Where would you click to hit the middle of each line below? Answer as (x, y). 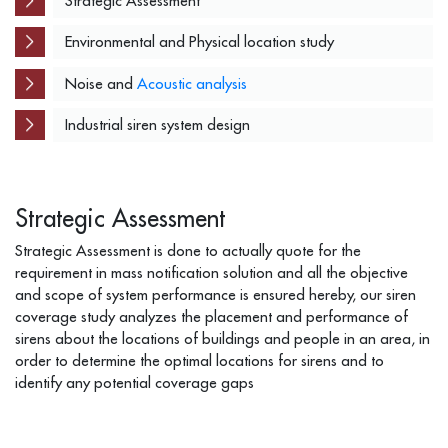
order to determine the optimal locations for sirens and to (199, 361)
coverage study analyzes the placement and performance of (211, 317)
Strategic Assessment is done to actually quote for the (188, 251)
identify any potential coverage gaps (134, 383)
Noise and (100, 83)
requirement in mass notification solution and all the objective (211, 273)
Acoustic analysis (191, 83)
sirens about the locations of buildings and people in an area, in (222, 339)
